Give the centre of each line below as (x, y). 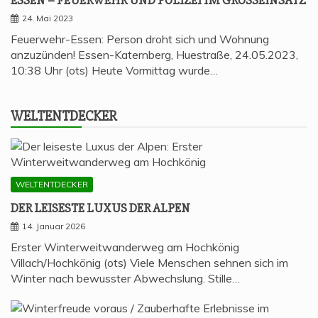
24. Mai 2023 (48, 18)
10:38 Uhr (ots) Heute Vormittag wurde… (114, 71)
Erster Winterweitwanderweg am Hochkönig (125, 247)
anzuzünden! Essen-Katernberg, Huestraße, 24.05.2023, (154, 55)
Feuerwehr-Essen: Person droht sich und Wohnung (140, 39)
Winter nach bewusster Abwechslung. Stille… (125, 279)
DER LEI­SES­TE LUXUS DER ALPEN (100, 208)
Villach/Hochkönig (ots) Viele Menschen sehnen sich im (149, 263)
